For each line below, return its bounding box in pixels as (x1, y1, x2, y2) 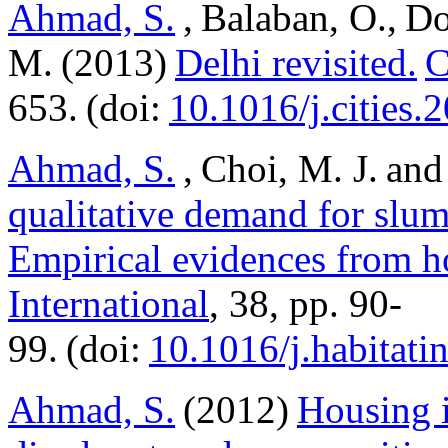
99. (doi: (8, 327, 149, 370)
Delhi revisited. (175, 41, 417, 84)
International (8, 282, 209, 325)
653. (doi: (8, 86, 169, 129)
